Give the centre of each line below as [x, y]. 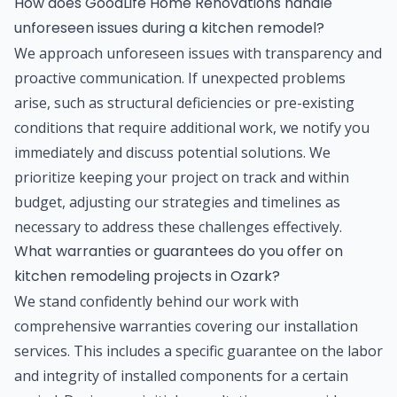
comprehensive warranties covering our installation [186, 326]
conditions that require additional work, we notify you [192, 127]
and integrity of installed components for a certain [181, 375]
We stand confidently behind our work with [156, 301]
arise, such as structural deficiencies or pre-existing [184, 102]
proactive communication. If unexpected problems [180, 78]
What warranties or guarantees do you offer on [179, 251]
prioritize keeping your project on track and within [182, 177]
